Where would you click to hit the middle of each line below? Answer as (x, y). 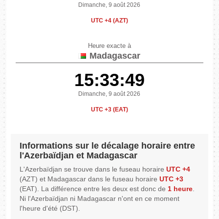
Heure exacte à (109, 46)
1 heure (180, 189)
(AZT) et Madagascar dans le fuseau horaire (90, 179)
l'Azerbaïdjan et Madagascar (79, 156)
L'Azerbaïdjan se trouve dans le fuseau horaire (93, 169)
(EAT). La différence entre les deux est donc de (94, 189)
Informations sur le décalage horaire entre (108, 146)
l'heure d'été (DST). (50, 208)
